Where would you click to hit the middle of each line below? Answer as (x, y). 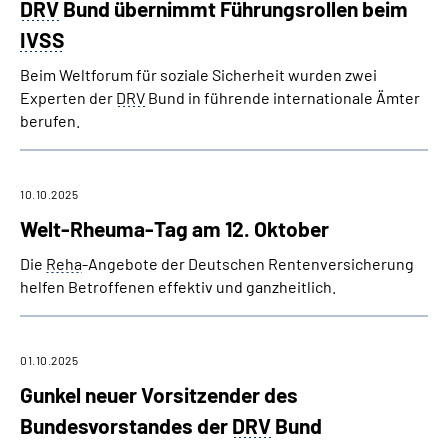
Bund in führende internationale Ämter (282, 97)
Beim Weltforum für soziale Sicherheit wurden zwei (198, 74)
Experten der (68, 97)
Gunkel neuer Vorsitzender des (159, 394)
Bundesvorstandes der (126, 425)
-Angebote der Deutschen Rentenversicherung (248, 263)
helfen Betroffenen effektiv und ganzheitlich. (178, 286)
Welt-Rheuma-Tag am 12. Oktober (174, 228)
